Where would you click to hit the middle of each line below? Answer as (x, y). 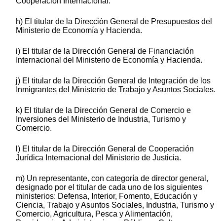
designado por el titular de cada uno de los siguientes (109, 187)
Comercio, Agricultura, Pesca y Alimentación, (94, 214)
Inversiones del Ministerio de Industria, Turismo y (101, 119)
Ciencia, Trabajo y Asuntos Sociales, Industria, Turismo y (115, 205)
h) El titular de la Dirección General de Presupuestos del (114, 21)
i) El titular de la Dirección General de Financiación (105, 51)
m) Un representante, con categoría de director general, (112, 178)
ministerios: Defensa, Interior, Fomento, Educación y (107, 196)
